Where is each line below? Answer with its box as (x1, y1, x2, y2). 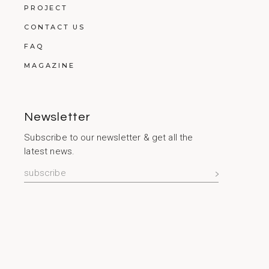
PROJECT (24, 3, 68, 12)
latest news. (24, 145, 75, 157)
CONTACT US (24, 22, 85, 31)
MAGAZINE (24, 61, 75, 70)
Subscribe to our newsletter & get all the (24, 131, 193, 143)
